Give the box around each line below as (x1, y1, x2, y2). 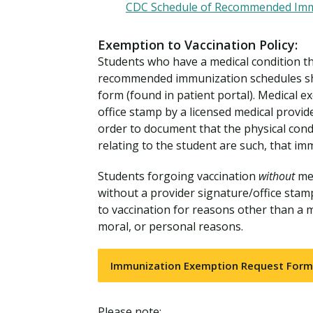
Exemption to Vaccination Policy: (98, 36, 298, 53)
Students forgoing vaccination (98, 168, 259, 184)
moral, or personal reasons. (98, 219, 243, 234)
